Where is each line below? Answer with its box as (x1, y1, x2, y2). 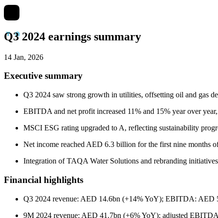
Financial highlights (4, 174, 83, 185)
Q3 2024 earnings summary (4, 30, 141, 43)
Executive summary (4, 71, 83, 81)
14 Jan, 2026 (4, 53, 43, 61)
